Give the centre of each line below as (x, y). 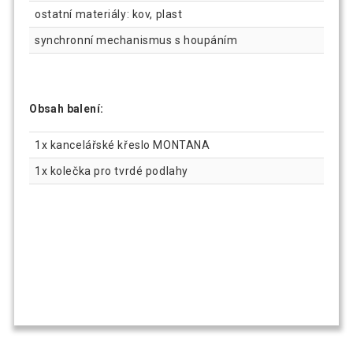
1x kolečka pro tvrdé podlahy (111, 171)
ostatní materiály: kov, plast (109, 15)
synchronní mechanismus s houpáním (136, 41)
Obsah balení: (67, 109)
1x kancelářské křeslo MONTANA (123, 145)
